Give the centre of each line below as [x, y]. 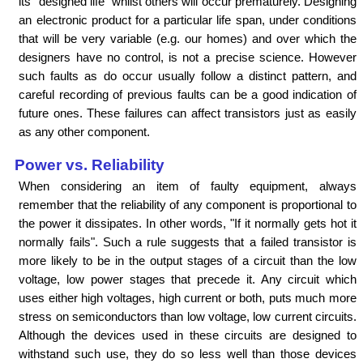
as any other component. [85, 131]
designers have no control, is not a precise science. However [188, 57]
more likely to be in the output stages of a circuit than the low [188, 260]
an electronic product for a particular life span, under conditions [188, 19]
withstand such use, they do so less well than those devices [188, 353]
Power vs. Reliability [90, 164]
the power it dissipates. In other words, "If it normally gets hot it [188, 223]
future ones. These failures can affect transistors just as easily [188, 113]
